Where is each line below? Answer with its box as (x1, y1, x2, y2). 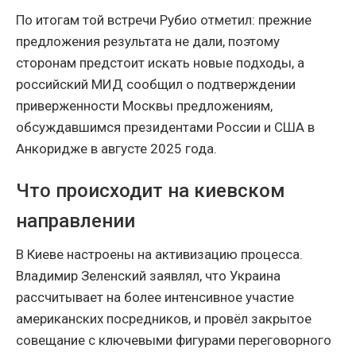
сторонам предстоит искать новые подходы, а (16, 55, 304, 72)
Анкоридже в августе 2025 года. (16, 141, 217, 157)
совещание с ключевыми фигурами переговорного (16, 332, 331, 349)
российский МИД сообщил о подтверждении (16, 76, 296, 93)
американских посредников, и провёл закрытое (16, 311, 311, 327)
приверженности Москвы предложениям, (16, 98, 273, 114)
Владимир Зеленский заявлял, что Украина (16, 268, 281, 284)
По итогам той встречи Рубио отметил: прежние (16, 12, 311, 29)
